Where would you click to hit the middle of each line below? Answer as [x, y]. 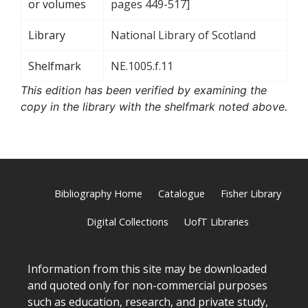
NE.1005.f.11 [142, 66]
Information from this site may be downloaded [147, 268]
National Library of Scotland [183, 35]
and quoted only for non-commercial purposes [147, 285]
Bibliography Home [98, 193]
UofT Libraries [217, 221]
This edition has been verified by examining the [144, 90]
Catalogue [181, 193]
